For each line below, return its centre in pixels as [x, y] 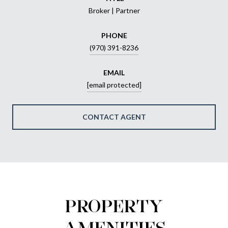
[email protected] [114, 84]
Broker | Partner [114, 10]
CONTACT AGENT [114, 117]
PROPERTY [114, 205]
